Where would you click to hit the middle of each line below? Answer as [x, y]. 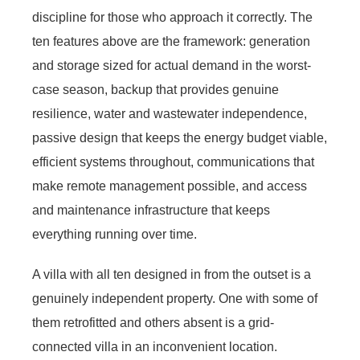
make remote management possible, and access [170, 186]
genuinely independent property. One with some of [175, 298]
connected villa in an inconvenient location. [155, 346]
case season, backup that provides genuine [155, 89]
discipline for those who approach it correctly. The [172, 17]
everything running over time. [115, 234]
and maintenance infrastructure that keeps [151, 210]
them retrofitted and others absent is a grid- [153, 322]
